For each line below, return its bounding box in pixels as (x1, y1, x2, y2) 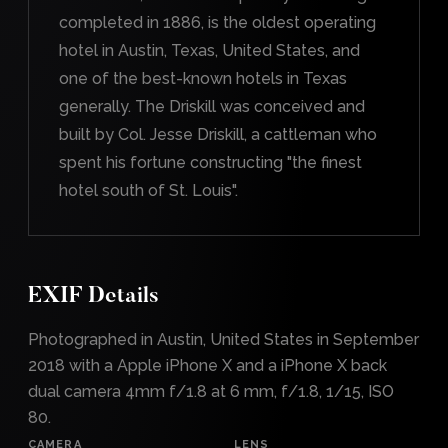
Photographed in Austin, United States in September (28, 329, 419, 349)
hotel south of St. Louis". (59, 180, 238, 200)
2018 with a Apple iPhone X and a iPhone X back (28, 355, 387, 375)
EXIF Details (28, 285, 159, 308)
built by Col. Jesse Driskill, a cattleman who (59, 124, 377, 144)
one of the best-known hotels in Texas (59, 68, 347, 88)
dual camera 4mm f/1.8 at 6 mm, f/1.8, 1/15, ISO (28, 381, 394, 401)
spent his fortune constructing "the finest (59, 152, 362, 172)
